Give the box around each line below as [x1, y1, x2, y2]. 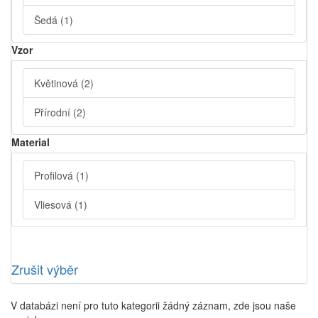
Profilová [34, 168, 76, 183]
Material [11, 135, 50, 150]
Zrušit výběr [11, 260, 78, 279]
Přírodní [34, 105, 73, 120]
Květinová [34, 76, 81, 91]
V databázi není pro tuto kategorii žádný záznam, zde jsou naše [11, 298, 296, 313]
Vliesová [34, 197, 75, 212]
